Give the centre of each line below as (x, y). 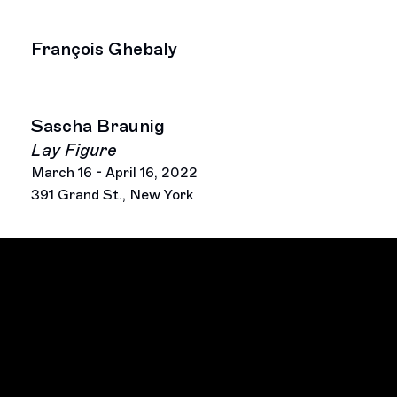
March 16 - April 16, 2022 (115, 172)
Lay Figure (74, 149)
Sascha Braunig (98, 125)
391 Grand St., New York (113, 194)
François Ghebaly (105, 48)
